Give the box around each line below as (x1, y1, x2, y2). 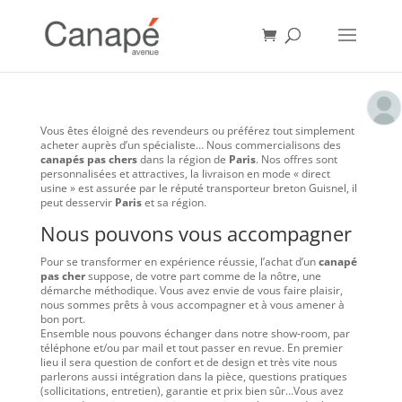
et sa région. (141, 195, 206, 210)
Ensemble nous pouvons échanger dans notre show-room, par (39, 326, 350, 341)
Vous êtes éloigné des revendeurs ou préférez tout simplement (39, 123, 354, 138)
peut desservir (39, 195, 115, 210)
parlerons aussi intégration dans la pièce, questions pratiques (39, 369, 347, 384)
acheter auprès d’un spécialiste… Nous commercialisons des (39, 137, 341, 153)
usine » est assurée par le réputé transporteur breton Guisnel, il (39, 180, 357, 196)
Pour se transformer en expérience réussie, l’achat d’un (39, 254, 319, 269)
